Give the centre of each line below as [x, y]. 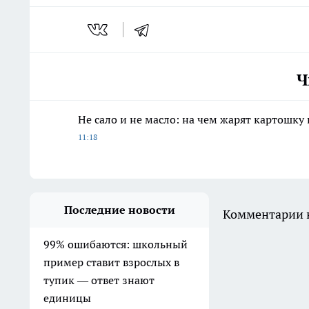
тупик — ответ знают [99, 280]
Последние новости [119, 210]
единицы [67, 298]
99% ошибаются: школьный [116, 245]
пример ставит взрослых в [111, 262]
